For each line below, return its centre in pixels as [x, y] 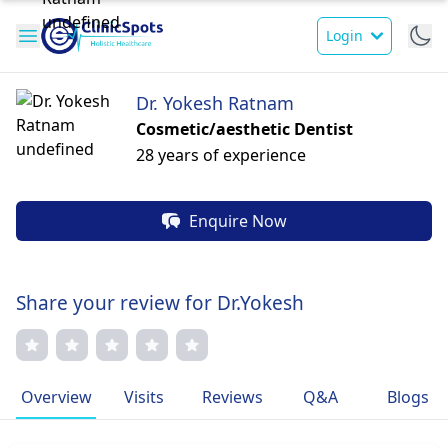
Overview [56, 397]
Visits [144, 397]
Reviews [232, 397]
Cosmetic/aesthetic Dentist [244, 129]
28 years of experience [221, 155]
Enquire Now [238, 221]
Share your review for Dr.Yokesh [160, 303]
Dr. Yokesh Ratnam [215, 103]
